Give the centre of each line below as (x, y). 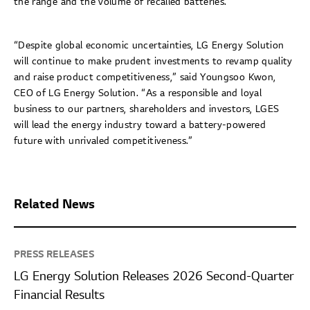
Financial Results (59, 295)
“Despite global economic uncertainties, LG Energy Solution (149, 46)
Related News (54, 205)
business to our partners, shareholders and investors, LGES (147, 109)
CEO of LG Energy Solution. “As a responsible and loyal (138, 93)
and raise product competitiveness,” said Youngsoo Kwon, (145, 77)
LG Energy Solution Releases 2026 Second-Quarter (154, 277)
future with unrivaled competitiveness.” (103, 141)
